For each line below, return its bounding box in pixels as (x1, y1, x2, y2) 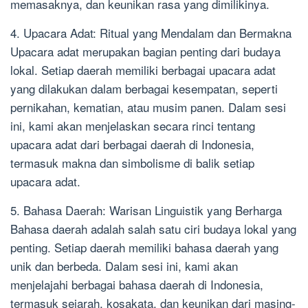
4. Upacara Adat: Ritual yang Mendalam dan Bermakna (10, 24, 291, 42)
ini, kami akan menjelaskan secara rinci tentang (10, 117, 255, 135)
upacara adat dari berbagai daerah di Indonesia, (10, 135, 254, 153)
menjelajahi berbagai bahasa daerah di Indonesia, (10, 276, 263, 294)
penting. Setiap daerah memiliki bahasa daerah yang (10, 239, 278, 256)
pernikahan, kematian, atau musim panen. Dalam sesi (10, 98, 286, 116)
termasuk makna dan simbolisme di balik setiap (10, 154, 254, 172)
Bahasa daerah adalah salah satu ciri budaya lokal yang (10, 220, 296, 238)
